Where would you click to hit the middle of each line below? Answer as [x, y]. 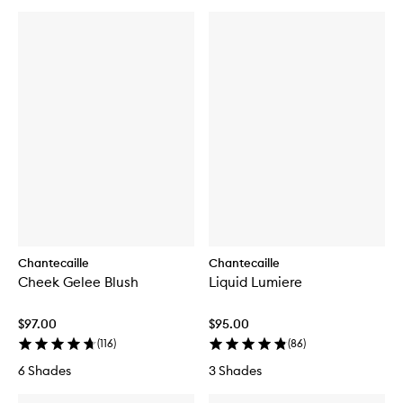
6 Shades [45, 371]
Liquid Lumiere [255, 282]
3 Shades [235, 371]
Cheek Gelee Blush [78, 282]
